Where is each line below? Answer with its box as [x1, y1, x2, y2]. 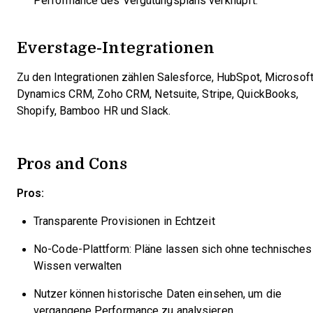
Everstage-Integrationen [17, 36, 214, 59]
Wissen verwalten [34, 260, 122, 272]
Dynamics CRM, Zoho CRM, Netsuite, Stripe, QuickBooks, [17, 88, 299, 100]
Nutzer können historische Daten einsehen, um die [34, 288, 282, 300]
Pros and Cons [17, 152, 127, 175]
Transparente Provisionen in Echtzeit [34, 215, 215, 227]
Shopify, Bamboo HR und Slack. [17, 105, 170, 117]
